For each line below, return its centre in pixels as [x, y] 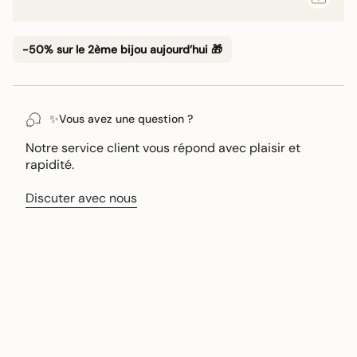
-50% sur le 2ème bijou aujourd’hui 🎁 [122, 50]
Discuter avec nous [81, 198]
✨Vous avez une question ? [121, 119]
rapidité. [50, 164]
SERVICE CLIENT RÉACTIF [274, 295]
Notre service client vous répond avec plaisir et [163, 147]
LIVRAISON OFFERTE [94, 295]
